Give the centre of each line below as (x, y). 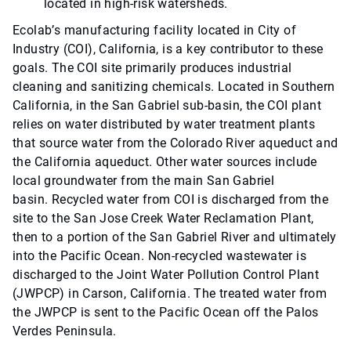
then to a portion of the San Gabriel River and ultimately (175, 237)
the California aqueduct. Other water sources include (165, 162)
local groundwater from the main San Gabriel (144, 181)
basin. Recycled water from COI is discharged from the (171, 200)
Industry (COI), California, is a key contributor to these (168, 49)
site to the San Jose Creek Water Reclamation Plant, (163, 219)
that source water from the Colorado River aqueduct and (175, 143)
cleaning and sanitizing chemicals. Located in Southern (174, 87)
